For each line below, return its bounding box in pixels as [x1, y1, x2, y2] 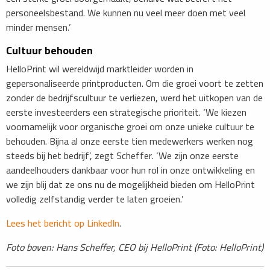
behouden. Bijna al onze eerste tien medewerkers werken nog [6, 132, 253, 151]
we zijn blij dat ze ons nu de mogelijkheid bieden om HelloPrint [6, 175, 255, 194]
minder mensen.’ [6, 18, 71, 37]
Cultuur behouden [6, 40, 93, 61]
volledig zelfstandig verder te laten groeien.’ [6, 190, 183, 209]
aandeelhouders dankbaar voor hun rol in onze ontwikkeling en [6, 161, 255, 180]
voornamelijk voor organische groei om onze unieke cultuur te [6, 118, 254, 136]
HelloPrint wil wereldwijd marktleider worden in [6, 60, 193, 78]
